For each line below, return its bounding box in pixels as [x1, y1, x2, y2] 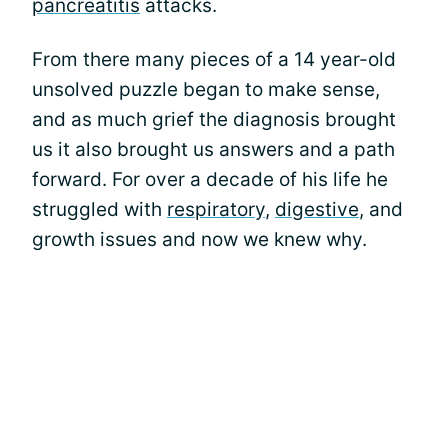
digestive [275, 198, 359, 221]
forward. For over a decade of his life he [32, 168, 388, 191]
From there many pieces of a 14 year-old [32, 48, 396, 71]
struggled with [32, 198, 167, 221]
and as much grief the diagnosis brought [32, 108, 396, 131]
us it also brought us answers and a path [32, 138, 395, 161]
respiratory [167, 198, 265, 221]
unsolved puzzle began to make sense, [32, 78, 380, 101]
